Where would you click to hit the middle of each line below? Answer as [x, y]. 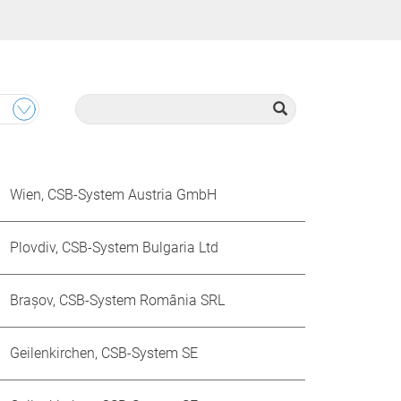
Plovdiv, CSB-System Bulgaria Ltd [114, 247]
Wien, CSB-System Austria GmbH [113, 195]
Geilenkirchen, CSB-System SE [104, 353]
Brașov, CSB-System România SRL [117, 300]
